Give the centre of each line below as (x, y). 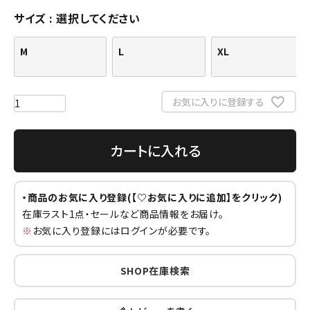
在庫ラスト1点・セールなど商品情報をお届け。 (123, 213)
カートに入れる (155, 150)
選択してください (98, 18)
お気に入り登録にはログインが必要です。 (122, 230)
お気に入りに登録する (218, 101)
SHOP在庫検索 (155, 270)
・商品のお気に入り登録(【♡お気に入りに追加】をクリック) (152, 197)
